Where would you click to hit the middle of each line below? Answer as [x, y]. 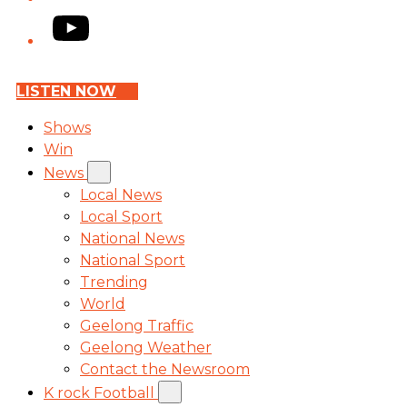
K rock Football [101, 393]
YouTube [84, 20]
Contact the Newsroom [165, 369]
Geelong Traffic [137, 326]
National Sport [133, 260]
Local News [121, 195]
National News [132, 238]
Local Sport [121, 217]
